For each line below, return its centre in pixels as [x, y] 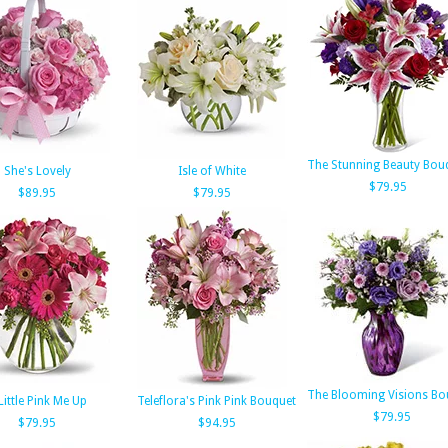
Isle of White [212, 171]
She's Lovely [37, 171]
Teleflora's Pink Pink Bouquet [216, 401]
